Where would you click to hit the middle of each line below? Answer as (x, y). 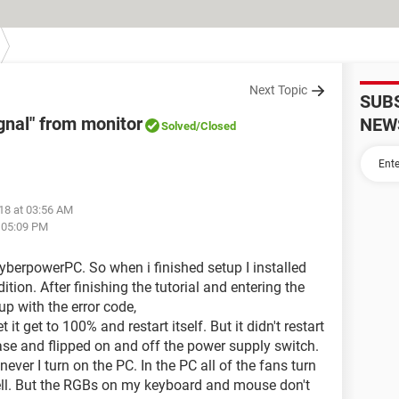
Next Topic (278, 90)
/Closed (216, 126)
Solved (179, 126)
